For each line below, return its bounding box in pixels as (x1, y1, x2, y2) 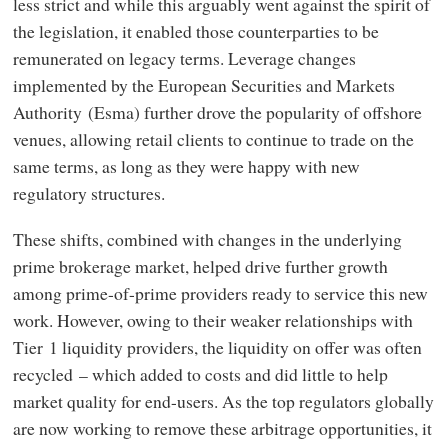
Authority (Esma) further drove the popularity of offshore (12, 100, 422, 125)
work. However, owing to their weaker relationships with (12, 307, 413, 332)
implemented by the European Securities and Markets (12, 73, 395, 98)
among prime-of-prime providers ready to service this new (12, 280, 428, 305)
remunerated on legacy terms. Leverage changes (12, 46, 356, 71)
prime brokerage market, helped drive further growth (12, 253, 388, 278)
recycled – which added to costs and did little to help (12, 361, 388, 386)
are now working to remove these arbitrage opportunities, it (12, 415, 432, 440)
